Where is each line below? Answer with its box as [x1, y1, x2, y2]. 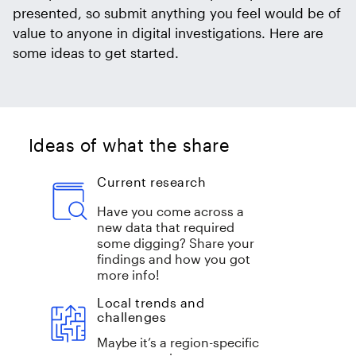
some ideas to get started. [13, 44, 179, 60]
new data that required [97, 219, 234, 235]
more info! [97, 267, 160, 283]
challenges [97, 310, 166, 325]
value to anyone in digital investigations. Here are [13, 24, 323, 41]
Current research [97, 175, 206, 190]
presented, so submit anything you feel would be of [13, 4, 341, 21]
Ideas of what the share [28, 134, 230, 156]
